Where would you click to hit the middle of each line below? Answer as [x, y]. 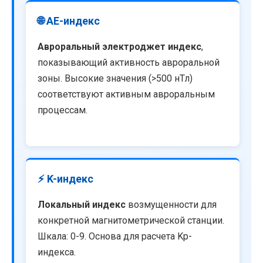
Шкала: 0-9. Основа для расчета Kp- [115, 236]
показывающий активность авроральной [129, 63]
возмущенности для [171, 204]
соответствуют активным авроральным [126, 95]
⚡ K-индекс [65, 178]
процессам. [63, 110]
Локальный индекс [82, 204]
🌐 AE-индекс [69, 21]
